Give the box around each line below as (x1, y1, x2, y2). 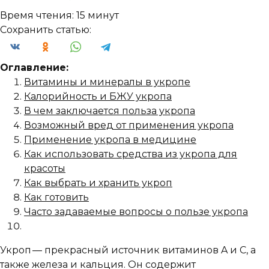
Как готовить (24, 192, 89, 203)
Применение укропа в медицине (24, 134, 196, 145)
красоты (24, 163, 65, 174)
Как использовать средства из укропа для (24, 148, 237, 160)
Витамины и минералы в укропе (24, 76, 190, 88)
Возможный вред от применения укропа (24, 119, 234, 131)
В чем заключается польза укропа (24, 105, 195, 116)
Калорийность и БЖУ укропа (24, 91, 172, 102)
